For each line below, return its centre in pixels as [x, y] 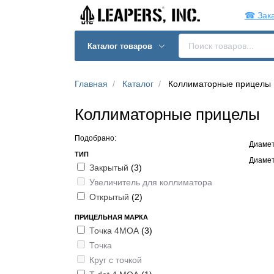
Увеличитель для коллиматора [151, 182]
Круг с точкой [116, 260]
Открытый [110, 197]
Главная [91, 84]
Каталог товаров [121, 46]
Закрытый [110, 168]
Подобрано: [95, 138]
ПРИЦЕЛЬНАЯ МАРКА [111, 217]
